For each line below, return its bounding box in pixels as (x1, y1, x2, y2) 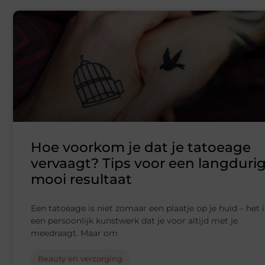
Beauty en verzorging (38, 254, 122, 264)
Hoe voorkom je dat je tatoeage (31, 139, 251, 156)
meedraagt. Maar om (31, 228, 118, 239)
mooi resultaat (31, 171, 132, 188)
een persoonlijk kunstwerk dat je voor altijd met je (31, 215, 238, 227)
